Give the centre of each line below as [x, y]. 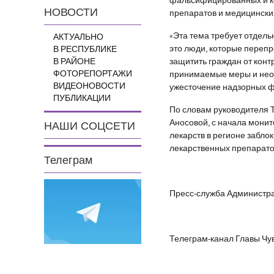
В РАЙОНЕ [74, 62]
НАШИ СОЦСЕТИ [90, 126]
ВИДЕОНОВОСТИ [89, 86]
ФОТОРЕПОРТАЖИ [93, 74]
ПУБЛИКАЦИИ [82, 98]
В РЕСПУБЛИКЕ [85, 50]
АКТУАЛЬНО [78, 37]
